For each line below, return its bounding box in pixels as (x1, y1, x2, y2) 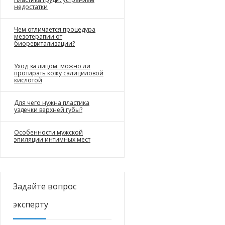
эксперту (13, 199, 48, 210)
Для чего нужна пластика (14, 98, 89, 107)
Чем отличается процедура (14, 25, 95, 34)
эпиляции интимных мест (14, 135, 90, 144)
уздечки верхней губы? (14, 105, 82, 114)
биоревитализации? (14, 39, 75, 48)
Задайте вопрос (13, 181, 76, 192)
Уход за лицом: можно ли (14, 62, 90, 70)
